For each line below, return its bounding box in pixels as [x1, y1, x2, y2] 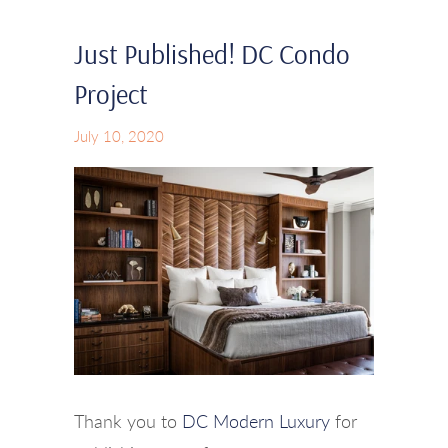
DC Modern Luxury [182, 409, 330, 432]
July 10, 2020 [74, 126, 164, 145]
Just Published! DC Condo [74, 36, 350, 71]
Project [74, 76, 148, 111]
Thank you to [74, 409, 182, 432]
